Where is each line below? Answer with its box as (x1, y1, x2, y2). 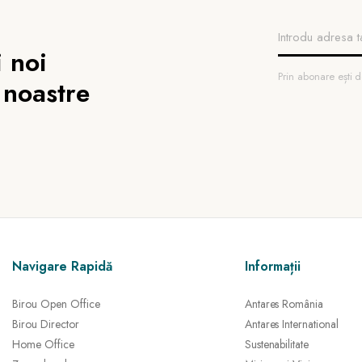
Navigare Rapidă (12, 257, 112, 276)
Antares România (244, 296, 324, 312)
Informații (244, 257, 301, 276)
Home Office (12, 336, 74, 352)
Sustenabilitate (244, 336, 309, 352)
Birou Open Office (12, 296, 100, 312)
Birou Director (12, 316, 79, 332)
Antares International (244, 316, 339, 332)
